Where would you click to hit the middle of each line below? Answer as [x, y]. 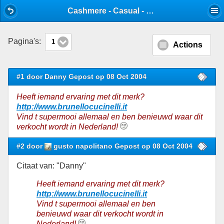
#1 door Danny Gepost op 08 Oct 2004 [81, 77]
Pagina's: [25, 41]
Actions [188, 45]
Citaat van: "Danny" [51, 165]
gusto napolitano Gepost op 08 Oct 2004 [122, 146]
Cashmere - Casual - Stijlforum [150, 11]
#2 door [30, 146]
